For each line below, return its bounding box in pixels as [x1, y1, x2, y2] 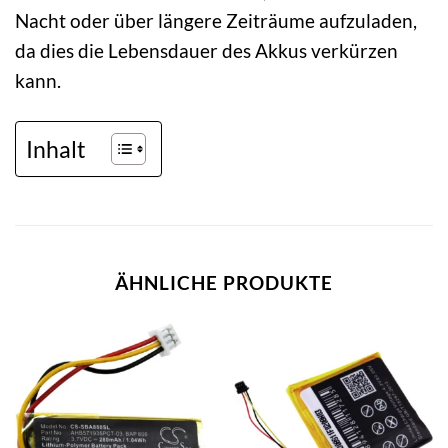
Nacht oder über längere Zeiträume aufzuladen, [15, 9, 417, 33]
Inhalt [26, 134, 86, 163]
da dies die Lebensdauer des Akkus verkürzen [15, 39, 398, 63]
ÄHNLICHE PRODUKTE [115, 271, 333, 295]
